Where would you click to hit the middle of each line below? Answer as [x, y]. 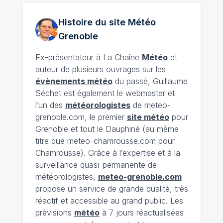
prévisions [55, 213]
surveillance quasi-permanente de [96, 165]
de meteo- [150, 105]
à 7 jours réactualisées [141, 213]
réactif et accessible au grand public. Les [109, 201]
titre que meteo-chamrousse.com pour [105, 141]
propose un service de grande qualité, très [111, 189]
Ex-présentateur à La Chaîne [88, 57]
